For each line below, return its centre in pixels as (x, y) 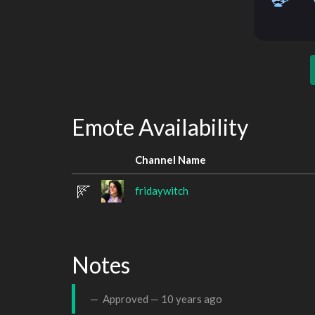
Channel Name (171, 159)
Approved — (131, 298)
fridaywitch (162, 190)
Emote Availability (160, 127)
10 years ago (192, 298)
